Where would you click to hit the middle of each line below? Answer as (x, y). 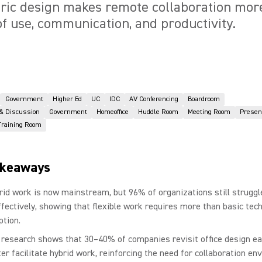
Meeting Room (209, 112)
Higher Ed (67, 99)
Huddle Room (158, 112)
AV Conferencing (154, 99)
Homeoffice (113, 112)
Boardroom (204, 99)
